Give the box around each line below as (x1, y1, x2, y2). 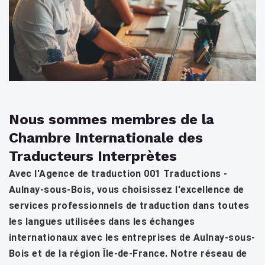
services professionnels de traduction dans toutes (9, 200, 250, 212)
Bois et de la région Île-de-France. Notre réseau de (9, 248, 247, 260)
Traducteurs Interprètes (9, 148, 177, 165)
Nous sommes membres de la (9, 111, 214, 128)
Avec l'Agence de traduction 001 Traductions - (9, 168, 228, 180)
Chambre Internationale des (9, 130, 203, 147)
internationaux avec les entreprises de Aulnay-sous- (9, 232, 256, 244)
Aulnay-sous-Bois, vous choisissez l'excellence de (9, 184, 244, 196)
